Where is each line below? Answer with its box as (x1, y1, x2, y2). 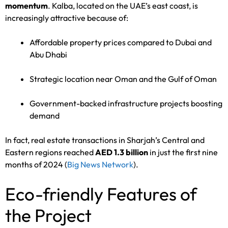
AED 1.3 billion (95, 147, 148, 157)
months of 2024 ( (5, 159, 67, 169)
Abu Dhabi (30, 49, 67, 60)
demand (30, 110, 60, 121)
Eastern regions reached (5, 147, 95, 157)
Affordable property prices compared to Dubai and (30, 37, 212, 47)
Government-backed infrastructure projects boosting (30, 98, 222, 108)
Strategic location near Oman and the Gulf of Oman (30, 73, 217, 84)
